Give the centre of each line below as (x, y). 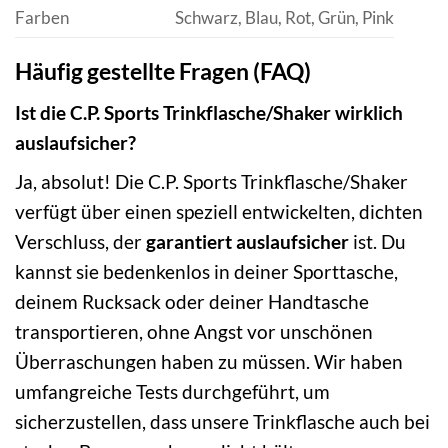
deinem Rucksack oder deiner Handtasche (192, 302)
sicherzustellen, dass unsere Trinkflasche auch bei (222, 422)
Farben (42, 18)
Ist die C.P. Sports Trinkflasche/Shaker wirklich (209, 112)
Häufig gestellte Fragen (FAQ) (163, 71)
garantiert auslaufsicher (247, 242)
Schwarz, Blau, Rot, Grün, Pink (284, 18)
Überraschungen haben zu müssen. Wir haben (209, 362)
